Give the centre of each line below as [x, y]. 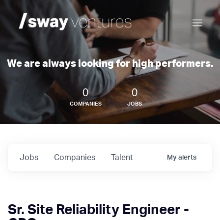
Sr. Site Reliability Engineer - [98, 210]
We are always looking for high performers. [110, 64]
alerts [187, 158]
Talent [122, 158]
